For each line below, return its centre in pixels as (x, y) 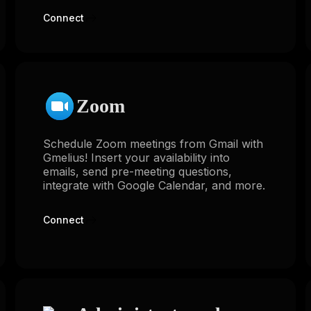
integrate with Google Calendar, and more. (154, 186)
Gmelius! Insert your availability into (136, 158)
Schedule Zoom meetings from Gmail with (153, 144)
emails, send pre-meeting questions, (137, 172)
